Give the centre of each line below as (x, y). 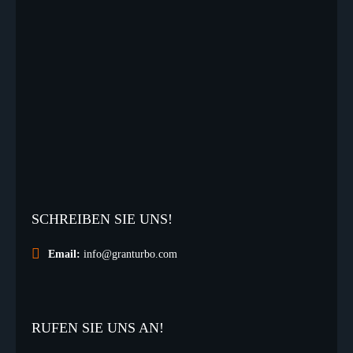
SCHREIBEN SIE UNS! (102, 219)
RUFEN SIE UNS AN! (98, 328)
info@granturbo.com (130, 254)
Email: (64, 254)
